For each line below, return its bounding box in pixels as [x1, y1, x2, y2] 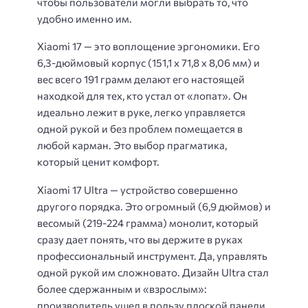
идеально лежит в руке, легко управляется [37, 106, 245, 119]
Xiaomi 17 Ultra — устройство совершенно [37, 183, 238, 196]
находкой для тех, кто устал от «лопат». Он [37, 89, 247, 102]
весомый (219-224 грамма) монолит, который [37, 216, 258, 229]
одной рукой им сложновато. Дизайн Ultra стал [37, 265, 269, 278]
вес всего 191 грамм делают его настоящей [37, 73, 245, 86]
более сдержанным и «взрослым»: [37, 282, 207, 295]
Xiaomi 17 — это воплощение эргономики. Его [37, 40, 260, 53]
